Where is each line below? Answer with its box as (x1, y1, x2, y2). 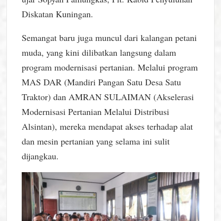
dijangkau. (22, 149, 59, 162)
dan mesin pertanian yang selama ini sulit (22, 135, 170, 147)
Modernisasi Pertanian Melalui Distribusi (22, 105, 170, 117)
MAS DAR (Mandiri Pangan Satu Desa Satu (22, 75, 182, 88)
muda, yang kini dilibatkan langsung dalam (22, 46, 177, 58)
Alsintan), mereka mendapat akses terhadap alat (22, 120, 193, 132)
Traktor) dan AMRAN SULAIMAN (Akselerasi (22, 90, 194, 103)
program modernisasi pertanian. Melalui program (22, 61, 198, 73)
